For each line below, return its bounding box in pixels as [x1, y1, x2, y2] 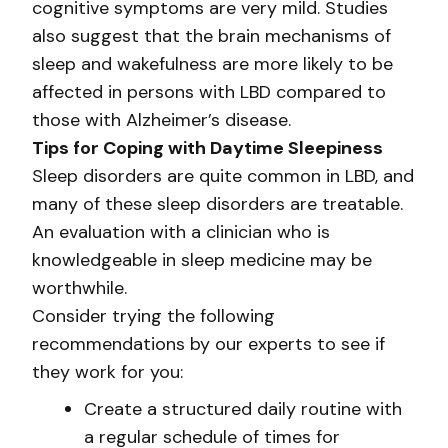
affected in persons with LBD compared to [32, 80, 386, 104]
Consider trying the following [32, 304, 275, 328]
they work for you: [32, 360, 183, 384]
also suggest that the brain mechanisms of [32, 24, 391, 48]
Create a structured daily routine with [84, 396, 402, 421]
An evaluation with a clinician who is [32, 220, 330, 244]
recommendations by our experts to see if [32, 332, 385, 356]
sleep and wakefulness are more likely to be [32, 52, 393, 76]
